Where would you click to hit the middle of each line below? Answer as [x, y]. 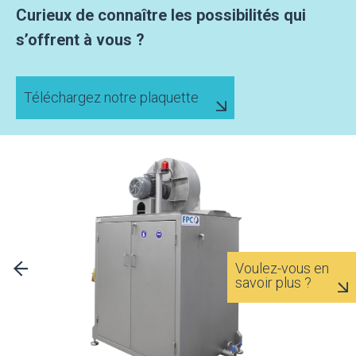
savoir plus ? [273, 282]
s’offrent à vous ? [80, 40]
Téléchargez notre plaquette [111, 98]
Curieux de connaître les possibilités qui [161, 15]
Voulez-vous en [282, 268]
